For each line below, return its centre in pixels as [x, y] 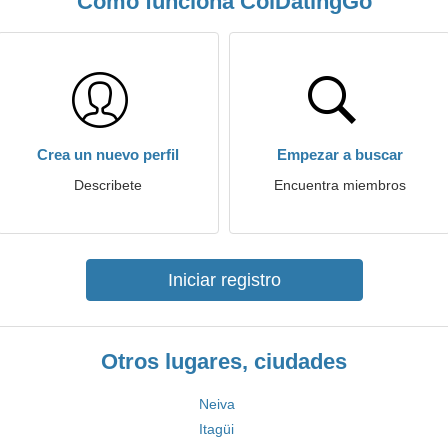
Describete [108, 185]
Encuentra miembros [340, 185]
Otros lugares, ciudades [224, 361]
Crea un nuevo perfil [108, 154]
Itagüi [216, 429]
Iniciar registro [224, 280]
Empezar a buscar [340, 154]
